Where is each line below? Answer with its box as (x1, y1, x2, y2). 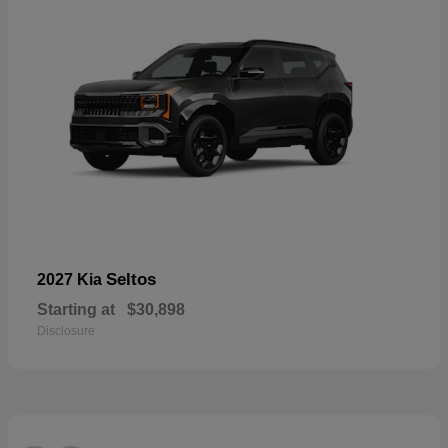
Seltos (106, 270, 156, 290)
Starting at (37, 301, 115, 319)
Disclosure (37, 324, 95, 339)
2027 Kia (37, 271, 106, 289)
